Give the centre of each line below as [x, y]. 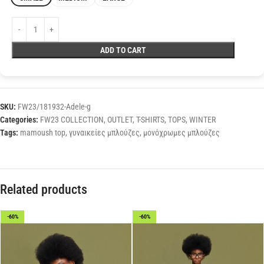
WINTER [202, 119]
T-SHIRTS [150, 119]
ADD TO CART [123, 50]
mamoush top [43, 132]
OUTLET [120, 119]
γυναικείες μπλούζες [104, 132]
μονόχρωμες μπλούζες [181, 132]
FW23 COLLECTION [72, 119]
